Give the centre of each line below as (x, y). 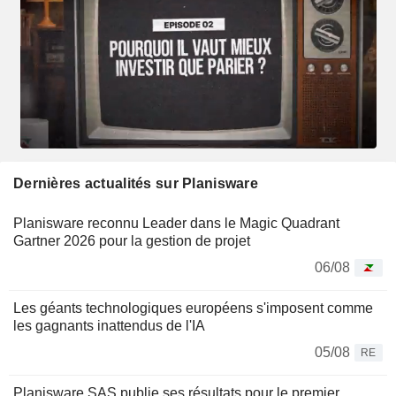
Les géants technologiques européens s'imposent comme (193, 308)
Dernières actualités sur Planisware (136, 184)
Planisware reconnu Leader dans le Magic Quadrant (176, 224)
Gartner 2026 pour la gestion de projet (132, 241)
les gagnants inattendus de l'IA (109, 326)
